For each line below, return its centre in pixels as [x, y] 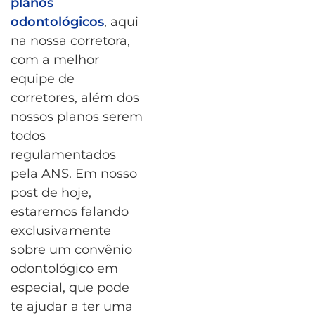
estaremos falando [70, 211]
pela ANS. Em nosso [74, 173]
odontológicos [57, 21]
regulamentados [63, 154]
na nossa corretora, [70, 40]
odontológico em [64, 268]
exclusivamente [61, 230]
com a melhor [55, 59]
